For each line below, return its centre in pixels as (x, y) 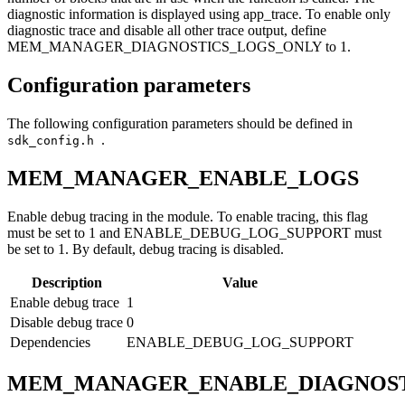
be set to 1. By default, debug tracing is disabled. (146, 249)
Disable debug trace (66, 322)
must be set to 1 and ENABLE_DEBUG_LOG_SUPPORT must (194, 232)
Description (66, 282)
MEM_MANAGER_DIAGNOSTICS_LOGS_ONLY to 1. (179, 47)
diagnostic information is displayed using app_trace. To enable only (199, 14)
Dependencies (50, 342)
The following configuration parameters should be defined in (180, 124)
